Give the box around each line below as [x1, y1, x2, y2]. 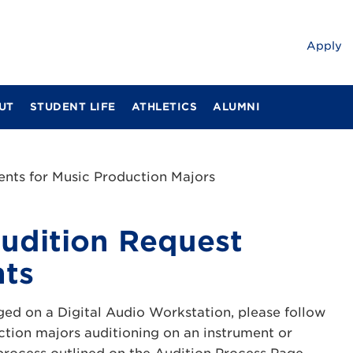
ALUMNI [213, 101, 260, 113]
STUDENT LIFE [29, 101, 116, 113]
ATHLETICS [131, 101, 197, 113]
